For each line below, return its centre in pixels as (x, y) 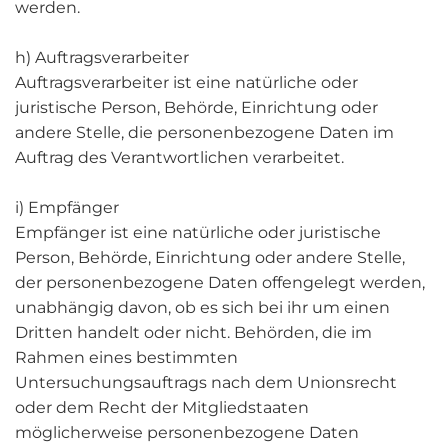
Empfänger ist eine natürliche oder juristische (198, 232)
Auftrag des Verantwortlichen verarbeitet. (179, 157)
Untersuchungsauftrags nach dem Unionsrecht (206, 382)
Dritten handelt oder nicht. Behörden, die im (193, 332)
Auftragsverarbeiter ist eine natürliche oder (186, 82)
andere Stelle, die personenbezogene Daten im (204, 132)
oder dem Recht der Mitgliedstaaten (162, 407)
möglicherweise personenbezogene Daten (187, 432)
